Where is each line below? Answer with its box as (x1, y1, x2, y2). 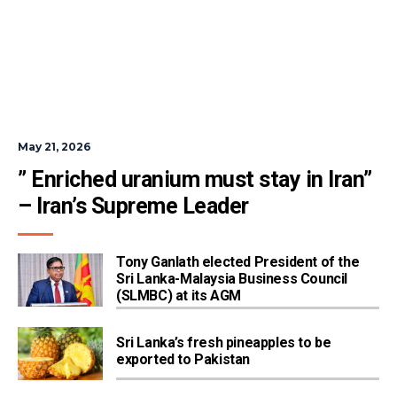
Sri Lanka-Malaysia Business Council (116, 270, 348, 288)
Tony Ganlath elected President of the (116, 253, 360, 271)
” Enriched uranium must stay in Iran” (18, 167, 372, 193)
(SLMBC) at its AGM (116, 287, 241, 305)
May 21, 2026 (18, 140, 90, 154)
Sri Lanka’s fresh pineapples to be (116, 334, 331, 352)
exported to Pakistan (116, 351, 250, 369)
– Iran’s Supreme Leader (18, 193, 249, 220)
